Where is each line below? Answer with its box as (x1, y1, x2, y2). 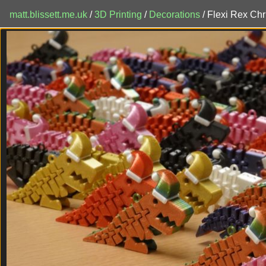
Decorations (149, 9, 202, 20)
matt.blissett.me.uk (9, 9, 87, 20)
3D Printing (94, 9, 144, 20)
